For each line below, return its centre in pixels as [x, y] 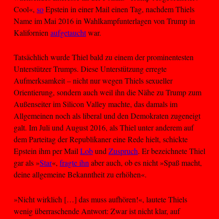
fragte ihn [74, 163]
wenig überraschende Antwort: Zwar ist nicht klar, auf [97, 211]
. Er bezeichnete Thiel [172, 151]
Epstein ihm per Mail [47, 151]
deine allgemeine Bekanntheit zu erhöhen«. [80, 175]
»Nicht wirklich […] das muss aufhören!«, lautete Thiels [100, 199]
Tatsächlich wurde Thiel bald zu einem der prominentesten [104, 57]
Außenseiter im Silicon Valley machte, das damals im [96, 104]
